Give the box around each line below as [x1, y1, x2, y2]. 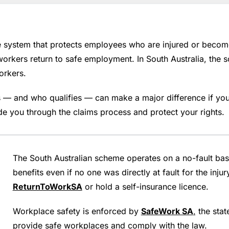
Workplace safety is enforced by [12, 206, 141, 216]
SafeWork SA [141, 206, 193, 216]
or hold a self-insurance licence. [82, 181, 209, 192]
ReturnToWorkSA [12, 181, 82, 192]
